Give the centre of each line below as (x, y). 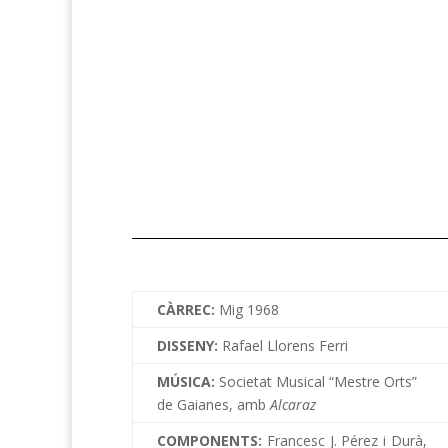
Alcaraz (293, 404)
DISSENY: (189, 345)
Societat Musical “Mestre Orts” (318, 381)
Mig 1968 (249, 309)
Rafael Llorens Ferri (285, 345)
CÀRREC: (188, 309)
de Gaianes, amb (213, 404)
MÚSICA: (188, 381)
